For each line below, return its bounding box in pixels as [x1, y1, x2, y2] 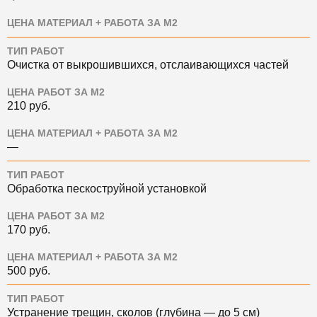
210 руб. [7, 99, 50, 112]
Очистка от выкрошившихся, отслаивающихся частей [7, 58, 289, 71]
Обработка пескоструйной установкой [7, 182, 207, 195]
